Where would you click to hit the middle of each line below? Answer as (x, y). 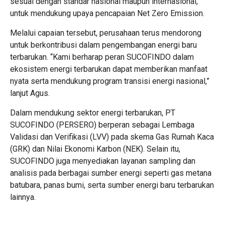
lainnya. (23, 197)
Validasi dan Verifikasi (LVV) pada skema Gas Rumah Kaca (112, 137)
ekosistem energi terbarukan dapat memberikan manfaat (109, 69)
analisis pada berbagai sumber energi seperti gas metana (111, 173)
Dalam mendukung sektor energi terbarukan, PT (93, 113)
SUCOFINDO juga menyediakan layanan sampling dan (103, 161)
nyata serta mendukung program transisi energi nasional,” (110, 81)
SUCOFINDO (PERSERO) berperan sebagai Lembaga (102, 125)
